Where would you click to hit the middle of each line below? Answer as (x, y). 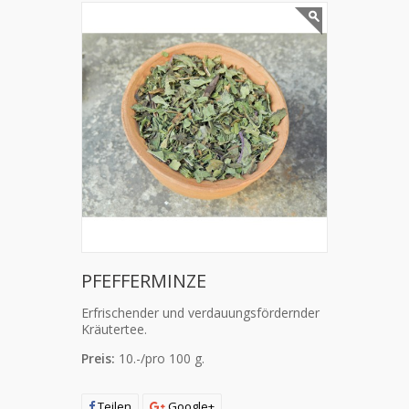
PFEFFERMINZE (144, 281)
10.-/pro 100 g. (162, 358)
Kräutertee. (114, 329)
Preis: (100, 358)
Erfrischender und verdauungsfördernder (200, 313)
